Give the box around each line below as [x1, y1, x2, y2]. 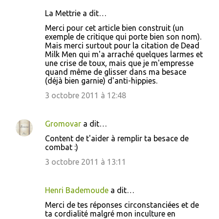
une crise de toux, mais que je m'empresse [45, 59, 194, 67]
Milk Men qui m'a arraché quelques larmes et [45, 50, 203, 59]
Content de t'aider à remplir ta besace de [45, 134, 189, 143]
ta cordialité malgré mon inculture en [45, 209, 175, 218]
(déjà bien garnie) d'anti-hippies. [45, 76, 157, 85]
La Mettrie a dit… [45, 9, 107, 18]
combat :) [45, 143, 78, 152]
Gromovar [45, 119, 81, 128]
